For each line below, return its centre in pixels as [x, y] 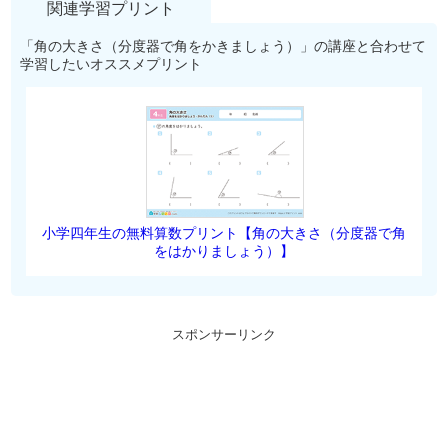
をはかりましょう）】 [223, 251]
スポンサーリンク [223, 335]
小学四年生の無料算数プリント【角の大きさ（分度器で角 [223, 233]
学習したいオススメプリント [110, 64]
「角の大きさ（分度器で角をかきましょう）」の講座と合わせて [222, 46]
